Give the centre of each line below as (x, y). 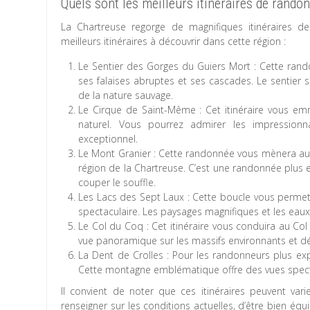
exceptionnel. (108, 139)
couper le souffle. (117, 182)
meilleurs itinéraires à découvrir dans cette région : (174, 41)
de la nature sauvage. (126, 95)
